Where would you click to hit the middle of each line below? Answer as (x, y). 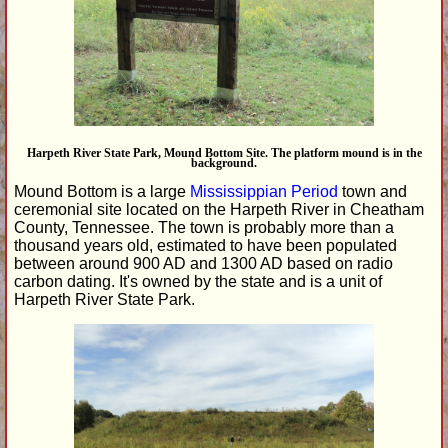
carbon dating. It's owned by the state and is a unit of (198, 281)
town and (372, 191)
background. (224, 162)
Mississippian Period (264, 191)
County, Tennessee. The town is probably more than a (204, 227)
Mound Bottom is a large (102, 191)
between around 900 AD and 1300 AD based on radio (203, 263)
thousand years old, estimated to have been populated (205, 245)
